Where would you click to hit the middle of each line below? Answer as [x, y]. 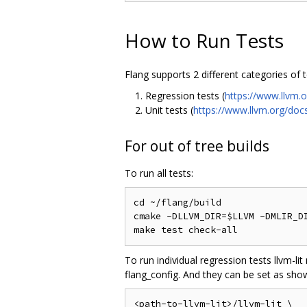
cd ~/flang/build [177, 202]
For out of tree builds [197, 146]
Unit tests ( [169, 110]
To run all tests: [159, 173]
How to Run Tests [204, 40]
